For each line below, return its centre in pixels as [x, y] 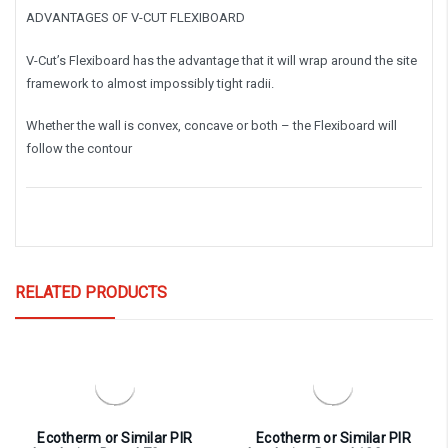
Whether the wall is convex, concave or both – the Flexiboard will [211, 126]
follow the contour [79, 149]
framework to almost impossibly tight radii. [150, 83]
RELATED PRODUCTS [91, 293]
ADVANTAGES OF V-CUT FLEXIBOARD [135, 18]
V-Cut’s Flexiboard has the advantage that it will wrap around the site [221, 60]
